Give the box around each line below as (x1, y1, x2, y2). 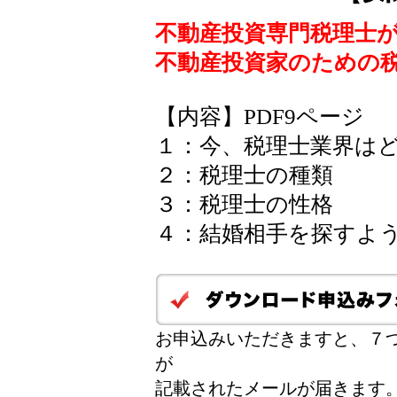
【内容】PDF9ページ (155, 105, 364, 128)
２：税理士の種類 (155, 163, 333, 187)
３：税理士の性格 (155, 192, 333, 216)
